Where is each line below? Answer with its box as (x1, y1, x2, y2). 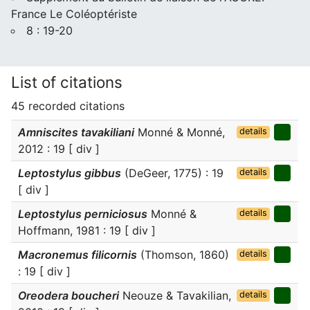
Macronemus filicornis (18, 248, 137, 262)
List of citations (11, 73, 122, 91)
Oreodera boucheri (18, 289, 119, 302)
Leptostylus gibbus (18, 166, 121, 180)
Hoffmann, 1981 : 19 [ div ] (18, 224, 156, 237)
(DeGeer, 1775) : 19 (121, 166, 224, 180)
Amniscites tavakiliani (18, 125, 134, 139)
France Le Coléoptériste (11, 7, 137, 21)
